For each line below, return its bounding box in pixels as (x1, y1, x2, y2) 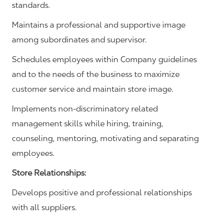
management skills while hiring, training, (12, 119, 163, 129)
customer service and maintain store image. (12, 84, 176, 94)
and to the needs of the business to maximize (12, 70, 180, 79)
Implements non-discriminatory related (12, 104, 158, 114)
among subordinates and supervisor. (12, 35, 149, 45)
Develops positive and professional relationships (12, 188, 192, 198)
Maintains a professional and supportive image (12, 20, 185, 30)
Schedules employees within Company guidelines (12, 55, 197, 65)
